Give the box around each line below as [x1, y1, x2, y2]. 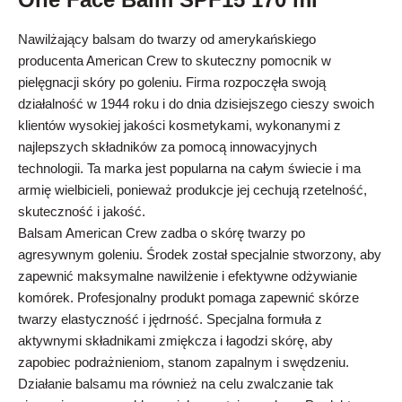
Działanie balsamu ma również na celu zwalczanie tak [18, 376, 334, 391]
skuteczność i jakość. [18, 204, 145, 219]
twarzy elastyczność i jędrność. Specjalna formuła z [18, 311, 322, 327]
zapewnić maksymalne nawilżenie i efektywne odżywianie [18, 268, 357, 284]
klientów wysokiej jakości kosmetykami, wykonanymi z [18, 118, 341, 133]
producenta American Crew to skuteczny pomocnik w [18, 53, 331, 68]
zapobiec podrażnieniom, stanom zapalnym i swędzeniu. [18, 354, 353, 370]
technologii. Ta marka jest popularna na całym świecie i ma [18, 161, 361, 176]
